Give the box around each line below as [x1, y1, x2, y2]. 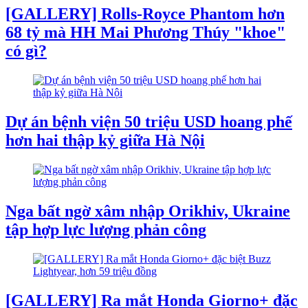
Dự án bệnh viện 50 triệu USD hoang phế [5, 112, 292, 131]
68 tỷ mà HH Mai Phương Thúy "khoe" [5, 23, 285, 42]
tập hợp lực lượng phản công [5, 220, 206, 239]
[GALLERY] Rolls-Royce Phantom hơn [5, 5, 285, 23]
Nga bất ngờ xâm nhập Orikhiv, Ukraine [5, 201, 290, 220]
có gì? [5, 42, 47, 60]
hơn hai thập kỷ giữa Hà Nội [5, 131, 205, 149]
